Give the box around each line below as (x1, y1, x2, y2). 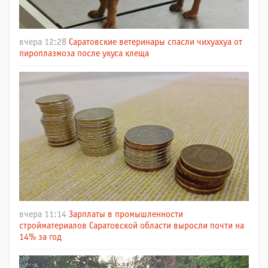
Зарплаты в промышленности (69, 209, 183, 219)
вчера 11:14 (19, 209, 66, 219)
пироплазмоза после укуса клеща (19, 48, 149, 58)
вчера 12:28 (19, 37, 66, 47)
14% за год (19, 232, 62, 242)
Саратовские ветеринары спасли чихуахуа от (69, 37, 242, 47)
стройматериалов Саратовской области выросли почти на (19, 221, 244, 230)
